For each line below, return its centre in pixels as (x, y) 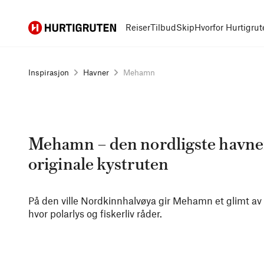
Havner (96, 72)
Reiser (138, 27)
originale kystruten (98, 165)
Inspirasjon (49, 72)
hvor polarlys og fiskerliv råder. (95, 213)
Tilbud (163, 27)
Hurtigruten (50, 27)
